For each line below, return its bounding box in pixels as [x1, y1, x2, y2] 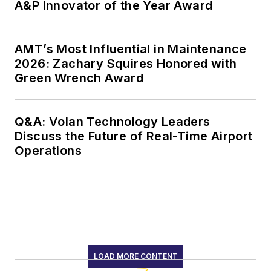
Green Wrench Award [15, 71, 144, 86]
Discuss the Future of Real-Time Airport [15, 129, 254, 144]
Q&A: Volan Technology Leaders [15, 114, 211, 129]
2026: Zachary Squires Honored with [15, 56, 237, 71]
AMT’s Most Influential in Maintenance [15, 42, 247, 57]
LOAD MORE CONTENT [93, 252, 178, 261]
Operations [15, 143, 82, 158]
